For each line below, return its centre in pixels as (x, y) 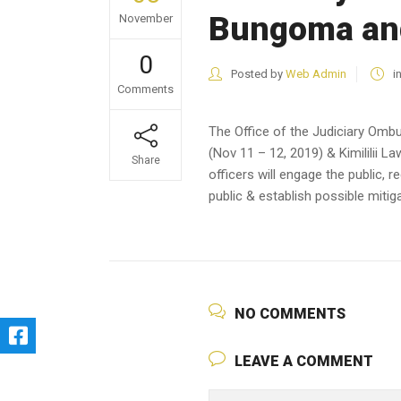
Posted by (257, 74)
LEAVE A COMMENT (304, 361)
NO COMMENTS (290, 314)
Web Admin (316, 74)
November (145, 18)
